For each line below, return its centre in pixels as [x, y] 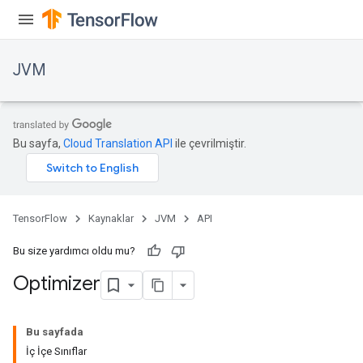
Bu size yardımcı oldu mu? [74, 251]
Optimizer [57, 284]
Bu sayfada [55, 332]
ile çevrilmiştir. [209, 143]
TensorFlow [40, 218]
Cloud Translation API [118, 143]
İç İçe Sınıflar [56, 351]
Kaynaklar [111, 218]
